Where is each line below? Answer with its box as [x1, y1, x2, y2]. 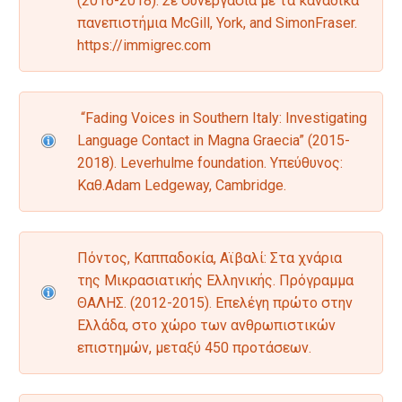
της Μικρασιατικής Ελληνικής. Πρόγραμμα [77, 272, 354, 290]
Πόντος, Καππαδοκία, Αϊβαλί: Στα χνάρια [77, 249, 342, 267]
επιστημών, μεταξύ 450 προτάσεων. [77, 339, 311, 357]
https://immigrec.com [77, 37, 211, 55]
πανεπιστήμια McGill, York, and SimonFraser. [77, 14, 357, 32]
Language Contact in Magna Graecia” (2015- [77, 132, 350, 150]
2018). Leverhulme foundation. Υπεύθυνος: [77, 154, 343, 172]
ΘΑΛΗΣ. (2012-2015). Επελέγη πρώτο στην [77, 294, 353, 312]
